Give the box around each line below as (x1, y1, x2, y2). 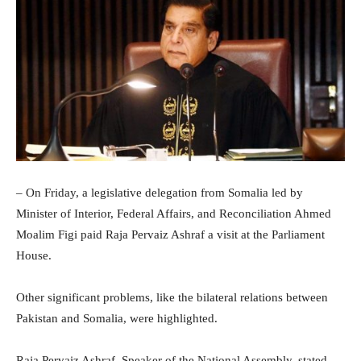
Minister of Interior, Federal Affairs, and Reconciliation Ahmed (16, 207, 331, 221)
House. (16, 249, 52, 263)
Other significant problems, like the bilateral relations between (16, 291, 328, 305)
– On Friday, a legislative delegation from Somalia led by (16, 186, 303, 200)
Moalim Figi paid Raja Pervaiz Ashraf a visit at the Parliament (16, 228, 325, 242)
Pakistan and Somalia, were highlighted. (16, 312, 218, 326)
